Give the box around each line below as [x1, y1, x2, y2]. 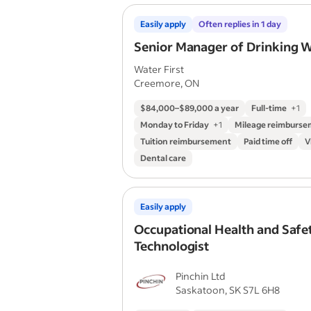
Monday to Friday [140, 119, 209, 130]
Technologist [134, 237, 210, 254]
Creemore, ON [134, 76, 199, 90]
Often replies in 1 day [199, 19, 281, 29]
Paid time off [244, 136, 292, 146]
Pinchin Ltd [176, 269, 226, 283]
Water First [134, 62, 184, 76]
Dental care [140, 153, 186, 163]
